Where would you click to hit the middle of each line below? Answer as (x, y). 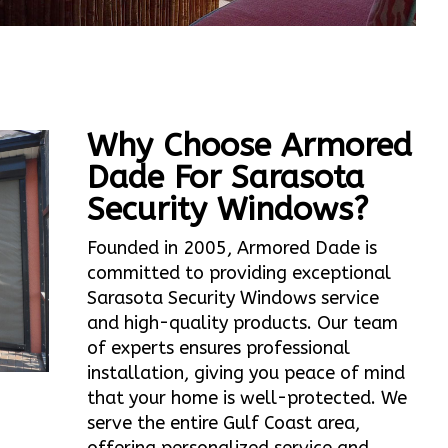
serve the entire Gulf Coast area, (224, 423)
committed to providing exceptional (239, 273)
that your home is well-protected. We (247, 398)
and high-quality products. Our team (243, 323)
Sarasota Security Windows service (233, 298)
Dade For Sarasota (226, 178)
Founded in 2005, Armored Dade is (232, 248)
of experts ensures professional (219, 348)
